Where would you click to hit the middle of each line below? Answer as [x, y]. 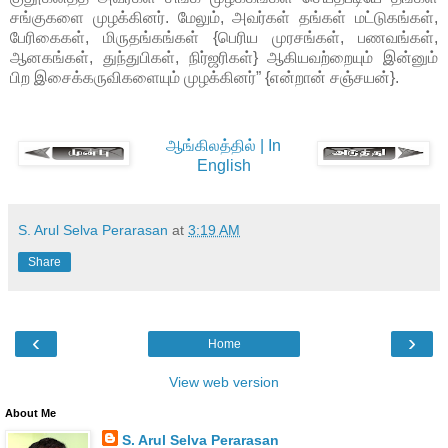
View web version [224, 382]
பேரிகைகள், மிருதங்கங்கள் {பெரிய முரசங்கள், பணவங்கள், [224, 38]
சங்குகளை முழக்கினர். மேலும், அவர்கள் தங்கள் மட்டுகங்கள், [224, 18]
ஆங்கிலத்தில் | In [223, 146]
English [223, 166]
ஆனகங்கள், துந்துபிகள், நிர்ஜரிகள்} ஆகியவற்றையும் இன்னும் [224, 58]
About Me [30, 413]
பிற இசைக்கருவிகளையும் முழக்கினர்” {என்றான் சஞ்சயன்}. [204, 78]
